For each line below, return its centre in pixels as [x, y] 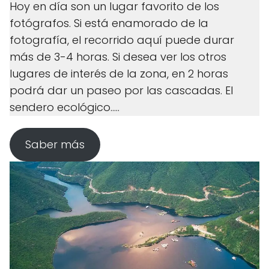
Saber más [55, 145]
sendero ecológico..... [65, 107]
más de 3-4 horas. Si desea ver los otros [118, 57]
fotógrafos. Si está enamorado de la [109, 23]
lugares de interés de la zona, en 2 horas [119, 74]
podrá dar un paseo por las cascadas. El [121, 91]
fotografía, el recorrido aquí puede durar [122, 40]
